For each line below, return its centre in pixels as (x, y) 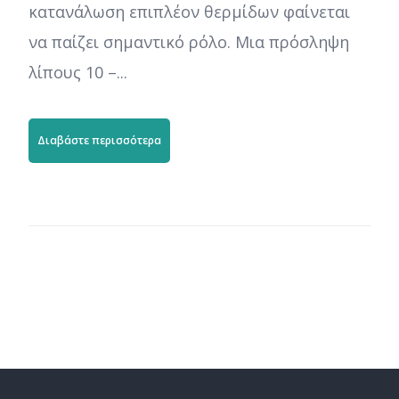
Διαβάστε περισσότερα (100, 140)
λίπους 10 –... (78, 72)
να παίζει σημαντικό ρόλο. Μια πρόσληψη (189, 42)
